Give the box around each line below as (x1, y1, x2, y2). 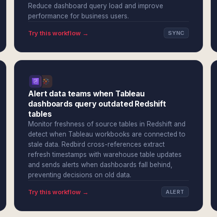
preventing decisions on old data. (28, 171, 132, 179)
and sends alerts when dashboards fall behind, (28, 161, 173, 169)
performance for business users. (28, 12, 129, 20)
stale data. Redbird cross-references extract (28, 140, 165, 148)
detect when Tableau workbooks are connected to (28, 130, 186, 138)
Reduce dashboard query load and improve (28, 2, 164, 10)
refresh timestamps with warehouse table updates (28, 151, 182, 158)
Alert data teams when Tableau (28, 89, 145, 98)
